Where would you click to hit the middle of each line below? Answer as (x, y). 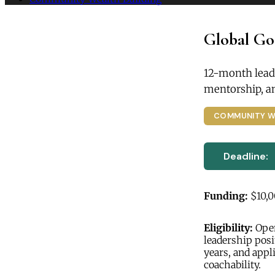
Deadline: (246, 156)
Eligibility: (228, 227)
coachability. (232, 264)
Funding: (226, 196)
